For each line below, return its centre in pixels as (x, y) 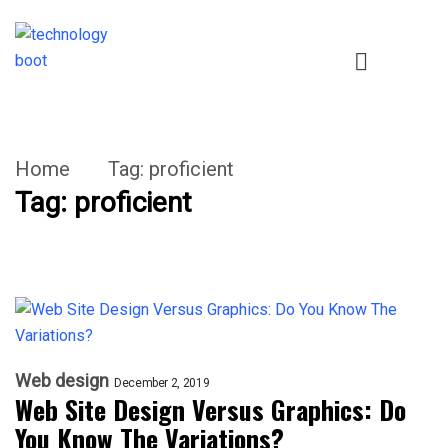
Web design (62, 380)
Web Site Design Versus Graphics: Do (210, 409)
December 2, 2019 (162, 383)
